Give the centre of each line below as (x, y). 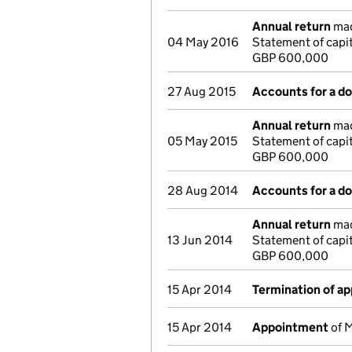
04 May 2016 (203, 42)
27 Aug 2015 (202, 92)
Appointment (290, 327)
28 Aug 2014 (203, 191)
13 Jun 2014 (200, 240)
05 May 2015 (202, 141)
